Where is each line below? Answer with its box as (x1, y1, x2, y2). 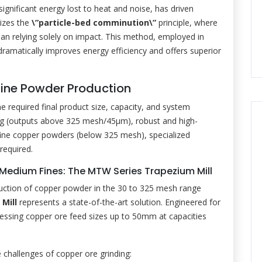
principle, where (156, 17, 218, 28)
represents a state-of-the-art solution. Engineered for (17, 196, 220, 208)
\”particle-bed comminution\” (32, 17, 156, 28)
